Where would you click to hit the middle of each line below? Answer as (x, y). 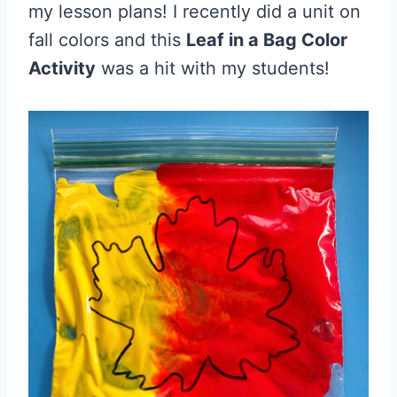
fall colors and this (107, 40)
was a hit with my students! (213, 68)
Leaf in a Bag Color (267, 40)
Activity (62, 68)
